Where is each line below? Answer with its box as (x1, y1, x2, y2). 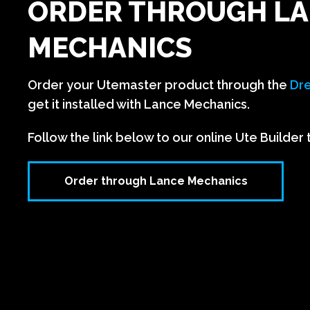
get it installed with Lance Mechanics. (28, 96, 250, 111)
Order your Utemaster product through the (28, 77, 290, 92)
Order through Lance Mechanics (64, 174, 248, 188)
